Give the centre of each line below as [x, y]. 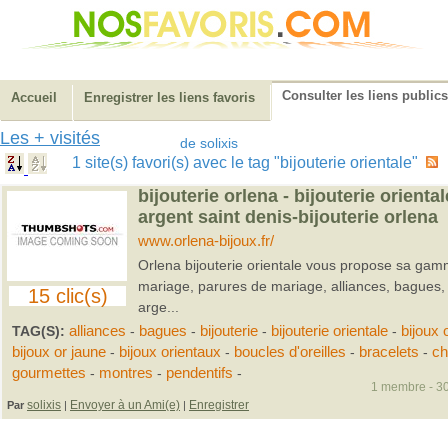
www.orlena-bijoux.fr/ [205, 241]
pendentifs [199, 373]
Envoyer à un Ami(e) [125, 405]
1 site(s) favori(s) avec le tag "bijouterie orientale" [249, 162]
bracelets [389, 352]
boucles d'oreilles [290, 352]
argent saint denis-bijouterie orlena [287, 217]
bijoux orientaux [170, 352]
